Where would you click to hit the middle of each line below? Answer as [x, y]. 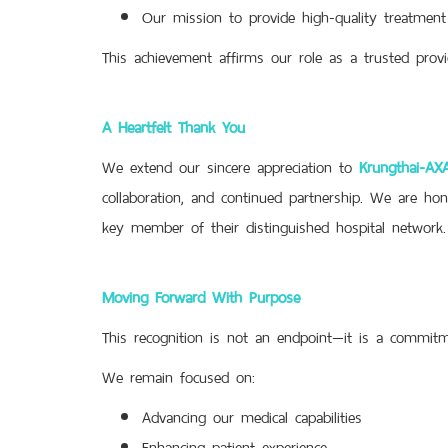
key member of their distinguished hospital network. [274, 224]
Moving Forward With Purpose [201, 294]
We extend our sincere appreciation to [230, 164]
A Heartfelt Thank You [173, 124]
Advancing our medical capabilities [252, 414]
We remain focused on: [178, 374]
